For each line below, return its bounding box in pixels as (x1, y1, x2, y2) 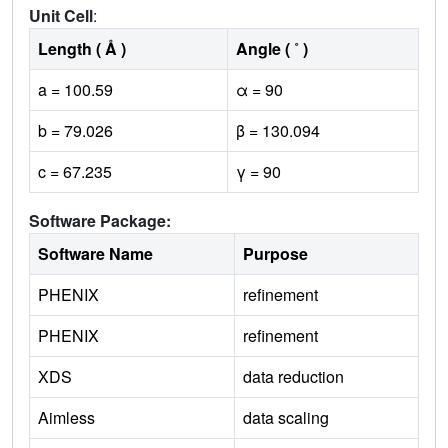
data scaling (243, 405, 329, 429)
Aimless (38, 405, 95, 429)
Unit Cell (29, 3, 93, 27)
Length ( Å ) (38, 36, 126, 60)
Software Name (38, 241, 153, 265)
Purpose (243, 241, 308, 265)
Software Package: (29, 208, 171, 232)
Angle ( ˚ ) (236, 36, 308, 60)
